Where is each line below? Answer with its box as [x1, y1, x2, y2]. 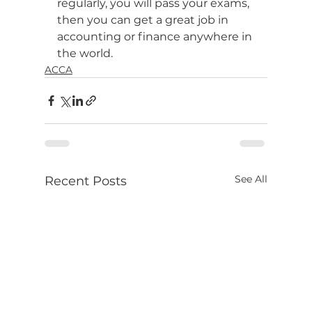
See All [235, 173, 267, 186]
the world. [57, 47, 113, 61]
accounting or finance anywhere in [57, 30, 255, 44]
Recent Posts [45, 173, 127, 189]
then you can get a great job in [57, 13, 231, 27]
